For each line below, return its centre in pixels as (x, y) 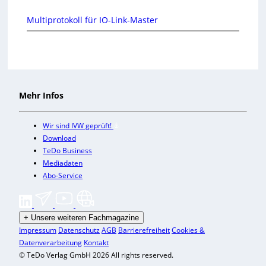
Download (59, 138)
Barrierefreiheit (144, 230)
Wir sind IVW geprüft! (78, 125)
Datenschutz (79, 230)
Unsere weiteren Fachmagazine (85, 217)
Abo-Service (63, 175)
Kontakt (96, 242)
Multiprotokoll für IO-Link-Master (92, 20)
